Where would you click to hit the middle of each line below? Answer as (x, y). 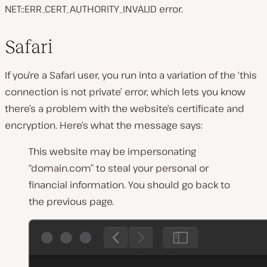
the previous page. (71, 201)
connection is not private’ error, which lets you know (125, 91)
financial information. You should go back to (129, 184)
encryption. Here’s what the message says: (104, 125)
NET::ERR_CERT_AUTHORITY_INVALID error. (94, 9)
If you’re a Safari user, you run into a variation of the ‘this (131, 75)
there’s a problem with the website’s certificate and (125, 108)
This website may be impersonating (112, 151)
